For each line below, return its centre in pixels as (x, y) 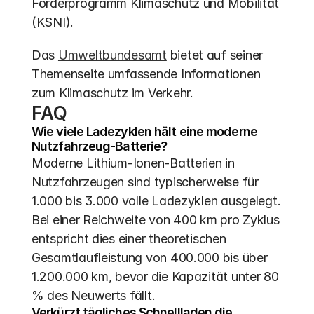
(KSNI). (53, 22)
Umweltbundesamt (112, 55)
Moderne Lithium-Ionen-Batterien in (133, 163)
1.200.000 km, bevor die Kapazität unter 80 (155, 277)
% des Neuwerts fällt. (94, 295)
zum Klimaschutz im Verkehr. (112, 93)
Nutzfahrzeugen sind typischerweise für (145, 182)
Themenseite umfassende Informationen (146, 74)
